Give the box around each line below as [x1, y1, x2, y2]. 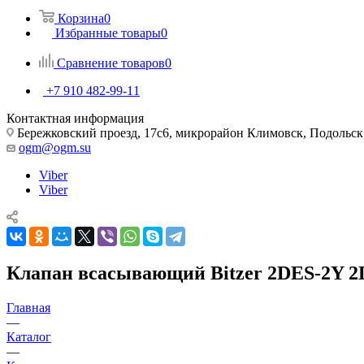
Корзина [58, 11, 104, 25]
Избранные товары [55, 25, 161, 40]
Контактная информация [6, 110, 144, 125]
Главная [6, 300, 50, 314]
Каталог [6, 329, 51, 344]
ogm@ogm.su [19, 140, 91, 154]
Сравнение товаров [57, 55, 165, 70]
